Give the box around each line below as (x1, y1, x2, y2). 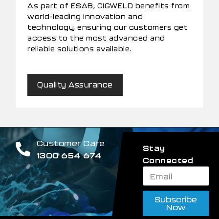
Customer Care (36, 138, 105, 148)
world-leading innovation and (27, 12, 143, 21)
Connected (142, 155, 194, 165)
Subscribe (154, 195, 197, 204)
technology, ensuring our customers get (27, 23, 188, 32)
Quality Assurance (37, 80, 113, 89)
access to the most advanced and (27, 34, 165, 43)
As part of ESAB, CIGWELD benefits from (27, 1, 190, 10)
